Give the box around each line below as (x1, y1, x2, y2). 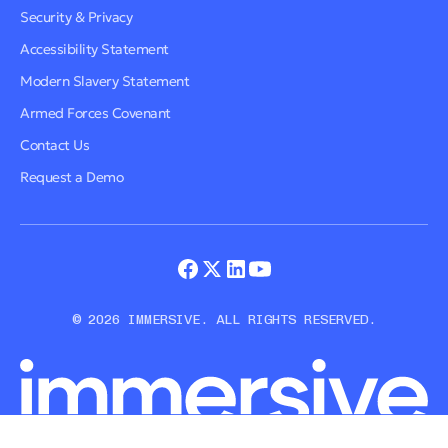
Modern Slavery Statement (20, 71, 189, 90)
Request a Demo (20, 167, 123, 186)
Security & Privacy (20, 7, 132, 26)
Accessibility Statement (20, 39, 169, 58)
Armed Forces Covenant (20, 103, 171, 122)
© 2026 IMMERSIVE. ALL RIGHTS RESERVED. (72, 310, 376, 328)
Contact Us (20, 135, 89, 154)
